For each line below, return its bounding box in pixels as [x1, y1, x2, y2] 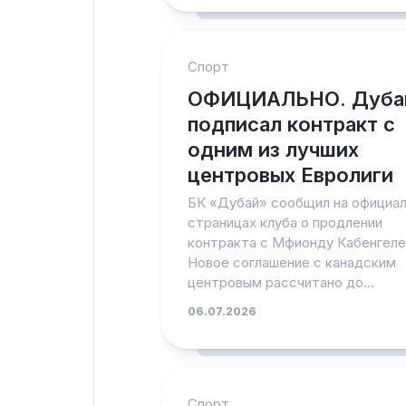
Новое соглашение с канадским [188, 254, 396, 271]
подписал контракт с [188, 112, 395, 136]
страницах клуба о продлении [188, 214, 382, 231]
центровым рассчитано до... [188, 274, 374, 291]
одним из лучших [188, 138, 359, 161]
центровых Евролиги [188, 163, 393, 187]
